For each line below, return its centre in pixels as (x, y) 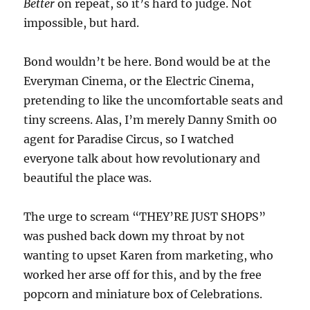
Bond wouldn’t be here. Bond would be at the (147, 61)
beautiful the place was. (88, 177)
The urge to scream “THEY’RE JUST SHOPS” (145, 216)
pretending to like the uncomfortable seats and (154, 100)
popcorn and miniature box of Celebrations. (143, 294)
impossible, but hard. (82, 22)
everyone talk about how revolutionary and (142, 158)
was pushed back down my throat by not (135, 236)
